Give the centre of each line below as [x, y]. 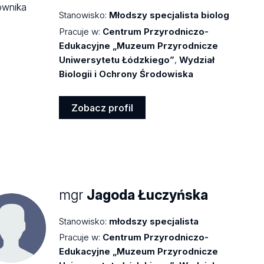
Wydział [197, 60]
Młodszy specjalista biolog [169, 15]
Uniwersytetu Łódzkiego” [117, 60]
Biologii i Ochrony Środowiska [126, 74]
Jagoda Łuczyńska [148, 195]
